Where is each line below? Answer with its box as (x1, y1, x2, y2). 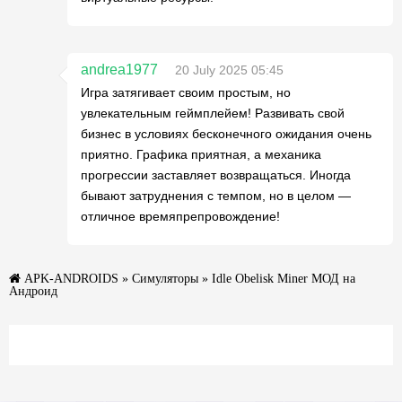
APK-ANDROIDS (24, 272, 118, 284)
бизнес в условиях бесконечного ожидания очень (81, 127, 371, 141)
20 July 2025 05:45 (175, 63, 284, 77)
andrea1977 (81, 62, 158, 77)
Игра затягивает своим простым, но (81, 85, 291, 100)
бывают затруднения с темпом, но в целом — (81, 188, 351, 203)
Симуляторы (132, 272, 198, 284)
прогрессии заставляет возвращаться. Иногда (81, 168, 351, 182)
